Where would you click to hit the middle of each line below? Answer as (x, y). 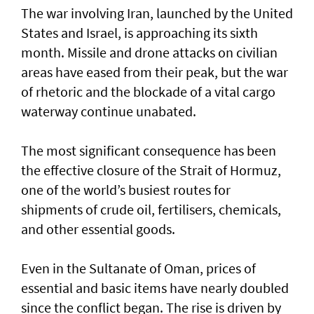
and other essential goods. (98, 229)
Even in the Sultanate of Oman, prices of (138, 268)
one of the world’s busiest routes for (126, 190)
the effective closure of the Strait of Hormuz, (151, 170)
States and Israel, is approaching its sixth (139, 33)
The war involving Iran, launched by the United (157, 13)
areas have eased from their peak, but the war (155, 72)
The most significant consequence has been (149, 151)
